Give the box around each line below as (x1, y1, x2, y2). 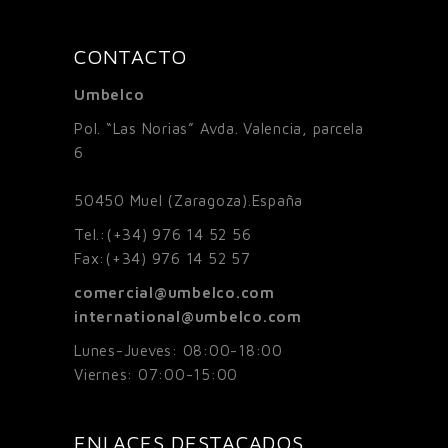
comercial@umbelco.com (74, 283, 275, 301)
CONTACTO (74, 44, 187, 68)
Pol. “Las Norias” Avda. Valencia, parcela (74, 119, 364, 137)
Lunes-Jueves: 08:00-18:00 (74, 341, 283, 359)
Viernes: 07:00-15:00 (74, 365, 238, 383)
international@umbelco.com (74, 307, 302, 325)
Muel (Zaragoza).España (129, 191, 303, 209)
